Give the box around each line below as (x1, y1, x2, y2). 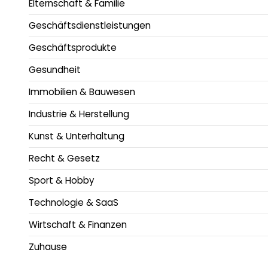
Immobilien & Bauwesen (29, 85, 135, 98)
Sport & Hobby (29, 173, 95, 187)
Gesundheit (29, 63, 81, 76)
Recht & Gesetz (29, 151, 100, 165)
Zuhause (29, 240, 67, 253)
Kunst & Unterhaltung (29, 129, 124, 142)
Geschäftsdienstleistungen (29, 19, 151, 32)
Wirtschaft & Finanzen (29, 218, 127, 231)
